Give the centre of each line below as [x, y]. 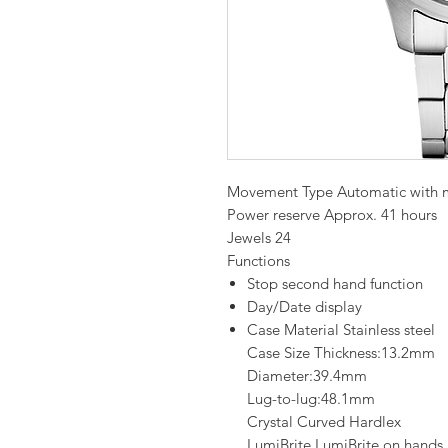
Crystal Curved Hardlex [324, 421]
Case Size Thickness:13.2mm [341, 352]
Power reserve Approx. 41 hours [332, 214]
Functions [258, 260]
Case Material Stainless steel [341, 329]
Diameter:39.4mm [307, 375]
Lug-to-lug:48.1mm [311, 398]
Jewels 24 [259, 237]
